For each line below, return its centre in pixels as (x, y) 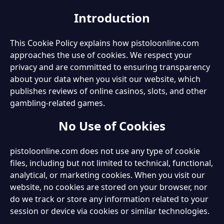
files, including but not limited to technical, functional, (111, 163)
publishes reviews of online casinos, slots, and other (108, 91)
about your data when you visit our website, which (105, 79)
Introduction (112, 17)
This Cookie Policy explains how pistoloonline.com (104, 43)
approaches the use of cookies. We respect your (101, 55)
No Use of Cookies (112, 125)
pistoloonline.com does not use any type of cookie (105, 151)
